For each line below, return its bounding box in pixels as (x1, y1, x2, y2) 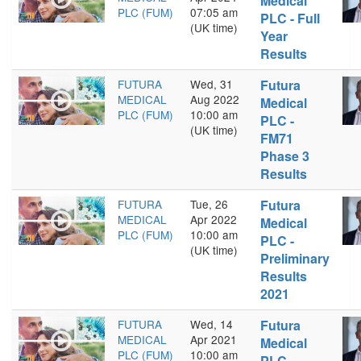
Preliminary (260, 249, 330, 268)
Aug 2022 (190, 91, 239, 107)
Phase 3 (260, 147, 309, 165)
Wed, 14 (190, 316, 233, 332)
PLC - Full (260, 9, 320, 27)
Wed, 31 (190, 76, 233, 92)
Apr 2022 (190, 211, 237, 227)
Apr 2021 (190, 331, 237, 347)
